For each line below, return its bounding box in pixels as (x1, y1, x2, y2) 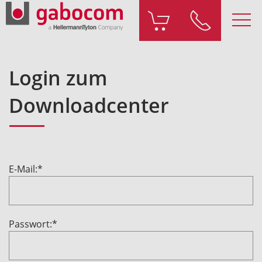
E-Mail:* (9, 163, 43, 175)
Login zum (9, 64, 108, 91)
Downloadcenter (9, 92, 169, 119)
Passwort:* (9, 218, 57, 230)
